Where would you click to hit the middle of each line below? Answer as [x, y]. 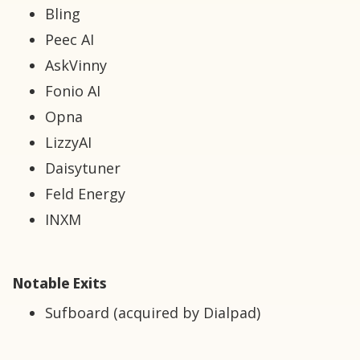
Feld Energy [85, 194]
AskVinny [76, 65]
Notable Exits [60, 283]
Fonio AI [73, 91]
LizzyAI [68, 143]
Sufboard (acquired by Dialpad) [153, 313]
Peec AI [70, 40]
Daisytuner [83, 168]
